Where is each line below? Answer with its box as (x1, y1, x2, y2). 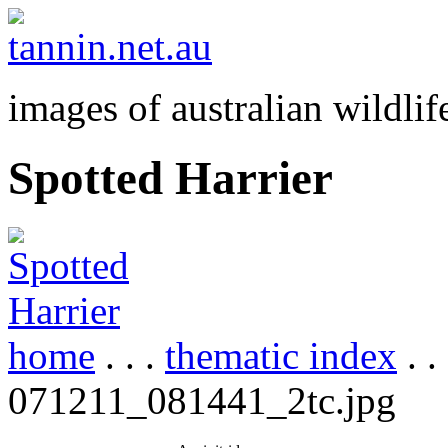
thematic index (165, 333, 397, 377)
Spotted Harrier (8, 152, 333, 205)
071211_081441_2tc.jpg (8, 378, 396, 422)
